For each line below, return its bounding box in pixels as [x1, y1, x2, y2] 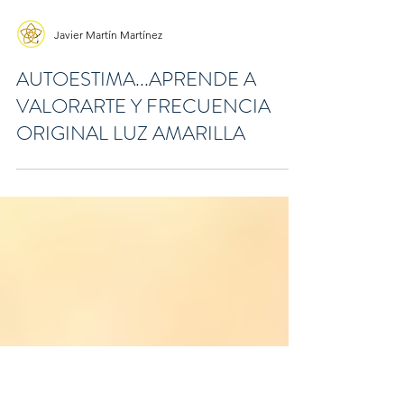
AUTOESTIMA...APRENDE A [16, 146, 256, 174]
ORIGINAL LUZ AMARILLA [16, 200, 245, 228]
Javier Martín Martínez [54, 108, 162, 123]
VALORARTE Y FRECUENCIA [16, 173, 271, 201]
